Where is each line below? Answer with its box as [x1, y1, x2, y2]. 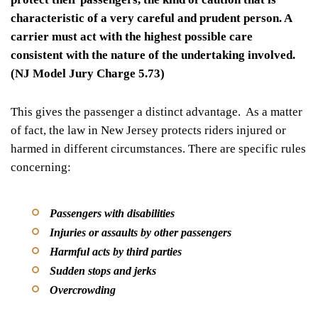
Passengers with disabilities [50, 207, 175, 219]
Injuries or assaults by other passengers [50, 226, 231, 238]
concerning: [11, 160, 71, 174]
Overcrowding [50, 283, 116, 296]
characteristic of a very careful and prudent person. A [11, 11, 292, 25]
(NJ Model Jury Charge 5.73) [11, 66, 165, 80]
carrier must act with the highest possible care [11, 29, 253, 43]
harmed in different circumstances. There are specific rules [11, 141, 306, 155]
